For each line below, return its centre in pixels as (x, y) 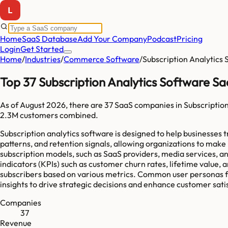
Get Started (42, 49)
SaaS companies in (148, 105)
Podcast (162, 39)
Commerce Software (102, 59)
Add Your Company (112, 39)
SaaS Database (50, 39)
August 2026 (43, 105)
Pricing (190, 39)
